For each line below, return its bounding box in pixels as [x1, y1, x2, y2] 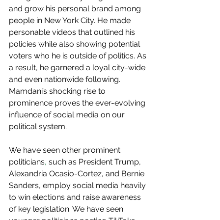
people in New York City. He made [9, 16, 133, 26]
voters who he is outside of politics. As [9, 51, 148, 61]
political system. [9, 122, 73, 132]
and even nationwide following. [9, 75, 122, 84]
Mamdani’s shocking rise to [9, 86, 108, 96]
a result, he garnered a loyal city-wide [9, 63, 147, 73]
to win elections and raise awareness [9, 192, 143, 202]
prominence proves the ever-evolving [9, 98, 147, 108]
